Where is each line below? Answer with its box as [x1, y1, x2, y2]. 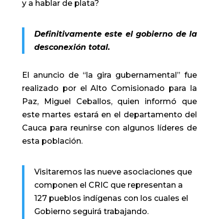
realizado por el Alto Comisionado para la [22, 84, 197, 93]
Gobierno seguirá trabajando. [34, 207, 149, 216]
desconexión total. [34, 43, 110, 52]
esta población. [22, 136, 83, 146]
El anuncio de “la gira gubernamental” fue [22, 70, 197, 80]
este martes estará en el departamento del [22, 110, 197, 119]
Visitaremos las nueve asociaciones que [34, 167, 192, 176]
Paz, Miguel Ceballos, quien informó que [22, 97, 197, 106]
